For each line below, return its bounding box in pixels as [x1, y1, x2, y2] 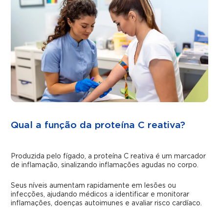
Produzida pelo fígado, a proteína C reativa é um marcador [11, 153, 206, 160]
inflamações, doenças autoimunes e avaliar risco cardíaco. [11, 200, 202, 207]
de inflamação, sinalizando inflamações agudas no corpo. [11, 162, 199, 169]
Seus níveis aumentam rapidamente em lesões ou [11, 182, 176, 190]
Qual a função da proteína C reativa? [11, 121, 186, 131]
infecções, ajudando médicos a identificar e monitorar [11, 191, 190, 198]
